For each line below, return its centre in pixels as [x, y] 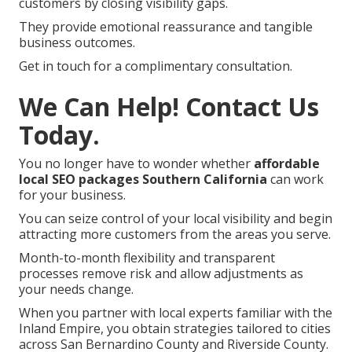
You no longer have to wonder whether [136, 163]
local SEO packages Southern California [143, 179]
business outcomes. [77, 42]
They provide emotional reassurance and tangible [166, 26]
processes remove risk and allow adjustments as [161, 273]
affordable [287, 163]
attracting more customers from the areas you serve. [175, 234]
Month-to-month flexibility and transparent [147, 257]
